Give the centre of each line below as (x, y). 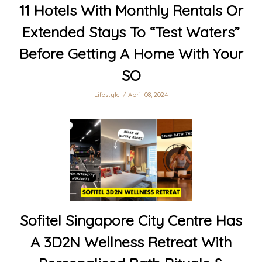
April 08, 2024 (148, 95)
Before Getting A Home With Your (131, 54)
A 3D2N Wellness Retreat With (131, 242)
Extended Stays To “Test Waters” (131, 32)
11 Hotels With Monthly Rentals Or (131, 11)
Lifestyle (107, 95)
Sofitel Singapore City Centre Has (131, 220)
